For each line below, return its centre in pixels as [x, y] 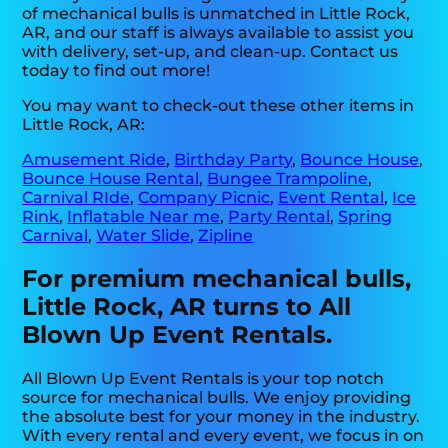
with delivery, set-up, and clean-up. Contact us [210, 52]
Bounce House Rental [111, 179]
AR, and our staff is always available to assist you [218, 33]
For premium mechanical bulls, [217, 279]
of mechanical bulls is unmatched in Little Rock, [216, 14]
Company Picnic [204, 198]
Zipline [226, 236]
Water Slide [143, 236]
